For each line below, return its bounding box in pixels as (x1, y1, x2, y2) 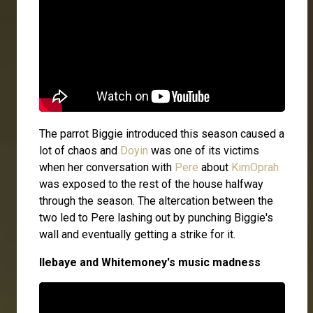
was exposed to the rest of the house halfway (39, 177, 263, 191)
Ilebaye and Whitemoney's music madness (39, 256, 261, 270)
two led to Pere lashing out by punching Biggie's (39, 211, 273, 225)
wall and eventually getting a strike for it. (39, 228, 238, 242)
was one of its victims (148, 144, 259, 158)
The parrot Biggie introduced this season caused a (39, 127, 284, 141)
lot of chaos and (39, 144, 120, 158)
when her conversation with (39, 161, 175, 175)
